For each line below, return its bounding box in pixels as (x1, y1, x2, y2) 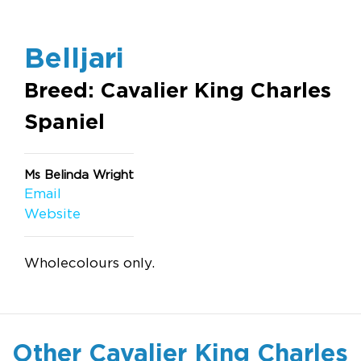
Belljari (24, 41, 124, 73)
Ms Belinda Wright (24, 168, 134, 181)
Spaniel (24, 110, 105, 133)
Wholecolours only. (24, 255, 155, 270)
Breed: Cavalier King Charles (24, 78, 331, 102)
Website (24, 206, 81, 221)
